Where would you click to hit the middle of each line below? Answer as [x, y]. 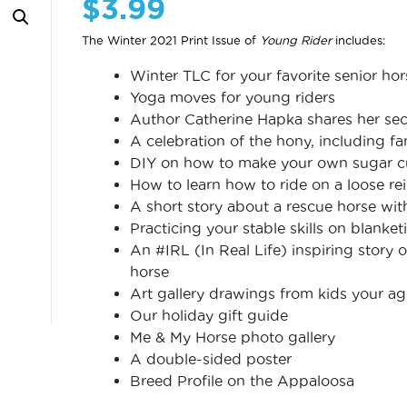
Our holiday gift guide [209, 315]
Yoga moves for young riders [233, 97]
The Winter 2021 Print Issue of [171, 40]
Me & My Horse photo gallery [233, 337]
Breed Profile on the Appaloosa [243, 381]
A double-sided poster [211, 359]
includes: [359, 40]
